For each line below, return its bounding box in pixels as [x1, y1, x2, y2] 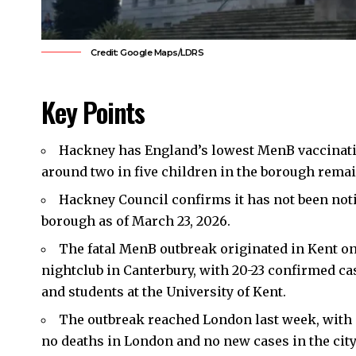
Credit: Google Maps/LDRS [91, 46, 203, 58]
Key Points [41, 91, 145, 132]
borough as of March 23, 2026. [41, 213, 230, 230]
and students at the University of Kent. [41, 284, 286, 300]
